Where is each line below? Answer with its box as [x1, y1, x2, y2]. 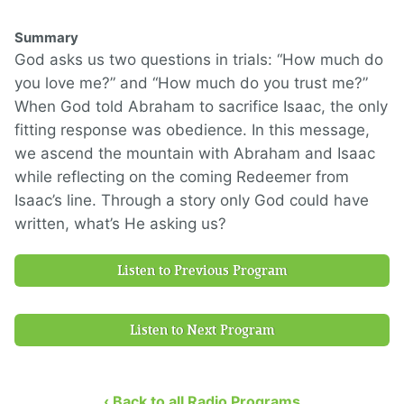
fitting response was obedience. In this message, [14, 121, 370, 139]
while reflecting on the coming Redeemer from [14, 168, 349, 186]
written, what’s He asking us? [14, 215, 231, 233]
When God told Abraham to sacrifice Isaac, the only [14, 97, 388, 115]
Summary [14, 29, 78, 46]
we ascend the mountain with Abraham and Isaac [14, 144, 375, 162]
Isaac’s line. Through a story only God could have [14, 191, 369, 209]
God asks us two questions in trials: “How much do [14, 50, 383, 69]
